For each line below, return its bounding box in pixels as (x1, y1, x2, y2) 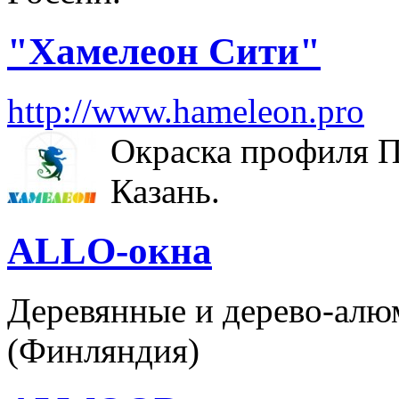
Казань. (110, 172, 220, 210)
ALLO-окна (7, 229, 212, 272)
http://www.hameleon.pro (7, 92, 364, 130)
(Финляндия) (7, 330, 199, 370)
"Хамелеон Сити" (7, 30, 321, 73)
